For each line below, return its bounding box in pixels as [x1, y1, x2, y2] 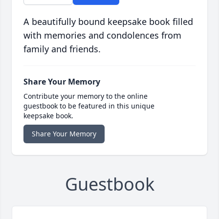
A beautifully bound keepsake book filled [23, 16, 193, 28]
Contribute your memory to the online [23, 91, 148, 101]
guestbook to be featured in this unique [23, 101, 154, 111]
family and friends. [23, 43, 101, 55]
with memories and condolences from [23, 29, 181, 42]
